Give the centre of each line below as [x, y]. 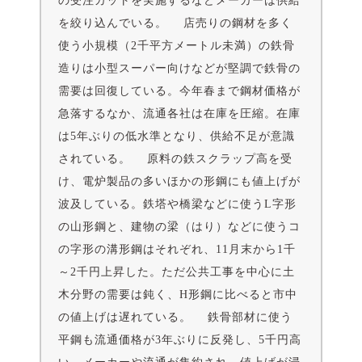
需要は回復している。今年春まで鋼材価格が [179, 90]
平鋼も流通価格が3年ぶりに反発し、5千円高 [180, 339]
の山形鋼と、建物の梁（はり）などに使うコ [179, 226]
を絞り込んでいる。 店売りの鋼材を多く [175, 23]
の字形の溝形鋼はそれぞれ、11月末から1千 [177, 249]
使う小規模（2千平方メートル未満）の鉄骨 [177, 45]
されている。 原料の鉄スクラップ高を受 [175, 158]
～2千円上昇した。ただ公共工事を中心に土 [177, 271]
